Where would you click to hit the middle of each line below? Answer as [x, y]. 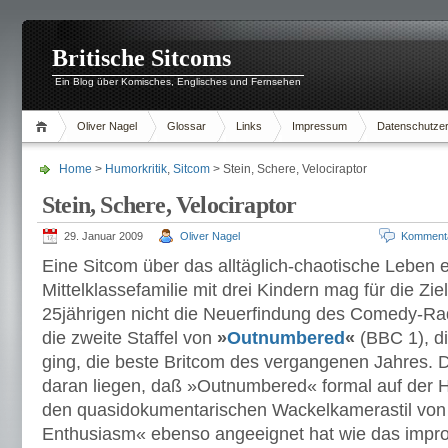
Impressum [319, 126]
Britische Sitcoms [141, 58]
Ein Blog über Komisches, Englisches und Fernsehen [178, 81]
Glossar [186, 126]
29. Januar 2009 [103, 236]
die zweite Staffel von [129, 338]
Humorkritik [136, 169]
